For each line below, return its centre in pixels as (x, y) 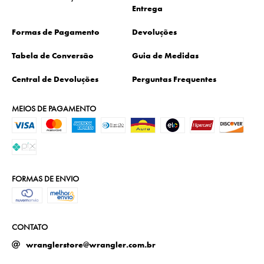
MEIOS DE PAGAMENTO (54, 108)
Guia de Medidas (165, 55)
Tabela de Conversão (53, 55)
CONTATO (30, 227)
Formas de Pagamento (56, 32)
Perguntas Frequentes (174, 79)
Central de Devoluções (55, 79)
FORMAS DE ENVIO (45, 179)
